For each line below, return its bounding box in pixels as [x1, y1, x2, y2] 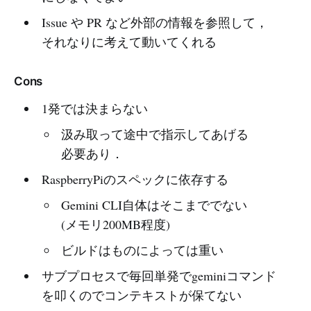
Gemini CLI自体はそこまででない [61, 196, 248, 213]
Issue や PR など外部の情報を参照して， [41, 13, 268, 31]
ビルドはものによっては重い [61, 241, 224, 258]
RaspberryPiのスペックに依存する [41, 170, 228, 187]
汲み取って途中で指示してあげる [61, 125, 249, 142]
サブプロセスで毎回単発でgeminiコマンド [41, 267, 276, 284]
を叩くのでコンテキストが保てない [41, 286, 242, 303]
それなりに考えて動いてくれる [41, 33, 217, 50]
